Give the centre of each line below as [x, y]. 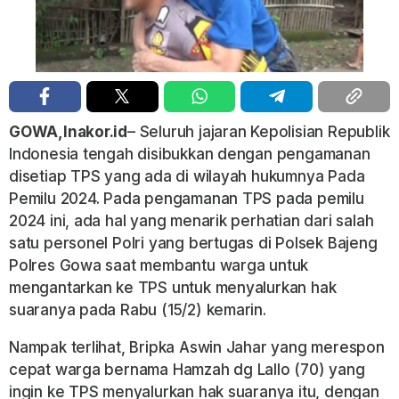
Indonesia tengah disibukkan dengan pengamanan [190, 154]
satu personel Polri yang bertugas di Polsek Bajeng [193, 243]
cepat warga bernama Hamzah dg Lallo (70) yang [187, 369]
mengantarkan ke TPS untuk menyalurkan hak [173, 287]
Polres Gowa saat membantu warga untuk [159, 265]
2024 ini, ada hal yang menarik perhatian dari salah [191, 220]
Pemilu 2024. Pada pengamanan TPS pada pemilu [187, 198]
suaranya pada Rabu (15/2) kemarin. [138, 309]
